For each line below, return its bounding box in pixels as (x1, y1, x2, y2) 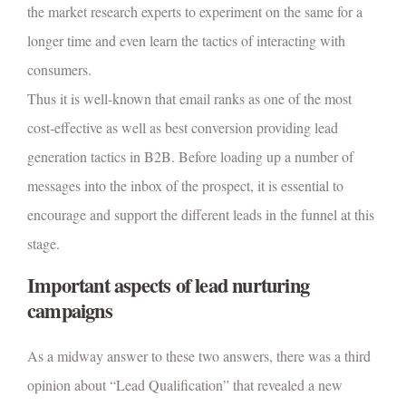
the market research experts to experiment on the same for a (27, 2, 362, 22)
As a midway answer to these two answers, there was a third (27, 346, 371, 366)
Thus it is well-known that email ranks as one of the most (27, 89, 352, 109)
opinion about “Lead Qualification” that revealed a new (27, 375, 343, 395)
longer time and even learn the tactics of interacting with (27, 31, 345, 51)
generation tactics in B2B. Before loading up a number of (27, 147, 353, 167)
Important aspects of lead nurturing (27, 270, 310, 301)
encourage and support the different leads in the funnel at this (27, 205, 374, 225)
